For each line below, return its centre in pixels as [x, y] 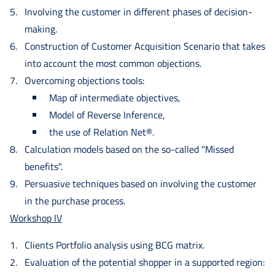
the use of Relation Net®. [102, 132]
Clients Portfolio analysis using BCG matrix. [114, 245]
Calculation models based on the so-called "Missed [129, 149]
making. [41, 29]
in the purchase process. [75, 200]
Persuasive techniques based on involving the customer [141, 183]
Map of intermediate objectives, [115, 97]
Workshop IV [36, 218]
